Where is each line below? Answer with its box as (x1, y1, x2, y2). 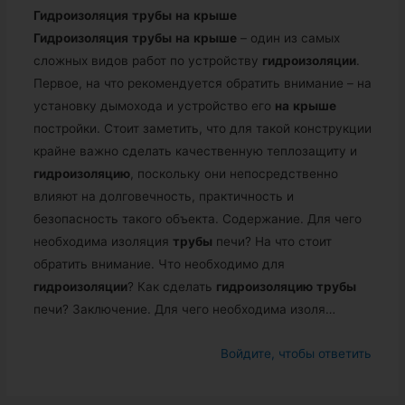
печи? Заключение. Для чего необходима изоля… (33, 302, 335, 317)
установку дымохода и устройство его (33, 99, 275, 114)
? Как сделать (127, 279, 216, 295)
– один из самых (236, 31, 340, 46)
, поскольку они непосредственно (129, 166, 338, 182)
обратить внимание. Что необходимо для (33, 257, 285, 272)
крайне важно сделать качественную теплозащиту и (33, 144, 357, 159)
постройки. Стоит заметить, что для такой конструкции (33, 121, 372, 137)
